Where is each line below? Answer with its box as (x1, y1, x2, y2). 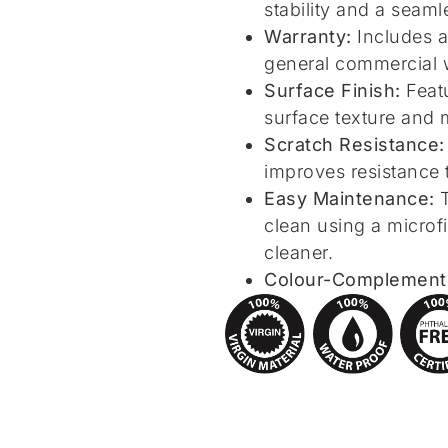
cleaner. (264, 241, 333, 263)
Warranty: (264, 25, 352, 47)
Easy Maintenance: (264, 187, 435, 209)
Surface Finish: (264, 79, 401, 101)
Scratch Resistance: (264, 133, 445, 155)
